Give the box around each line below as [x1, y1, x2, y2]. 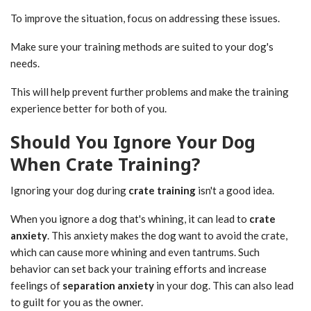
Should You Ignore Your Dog [10, 129, 255, 153]
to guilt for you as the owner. [10, 295, 143, 308]
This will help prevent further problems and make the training [10, 85, 289, 98]
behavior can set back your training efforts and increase [10, 262, 267, 275]
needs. [10, 56, 40, 69]
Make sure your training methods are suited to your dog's [10, 40, 274, 53]
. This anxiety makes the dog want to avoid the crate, [47, 228, 287, 242]
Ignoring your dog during [10, 183, 128, 196]
